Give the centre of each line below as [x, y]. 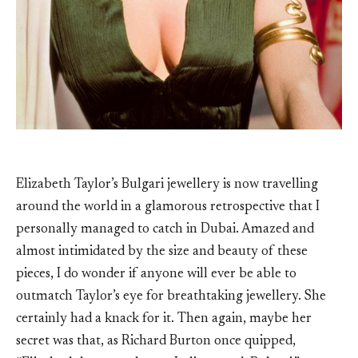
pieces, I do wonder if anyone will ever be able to [156, 274]
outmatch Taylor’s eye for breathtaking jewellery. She [171, 296]
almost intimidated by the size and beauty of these [162, 252]
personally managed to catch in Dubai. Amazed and [165, 229]
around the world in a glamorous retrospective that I [168, 207]
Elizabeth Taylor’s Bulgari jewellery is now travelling [167, 185]
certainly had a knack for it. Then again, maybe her [164, 319]
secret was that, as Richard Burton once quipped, [156, 341]
